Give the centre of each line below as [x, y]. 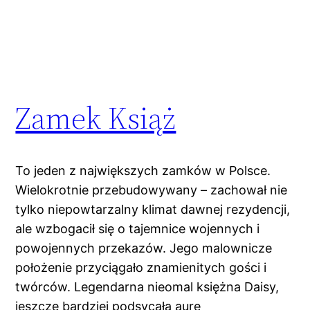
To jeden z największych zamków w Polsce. [143, 170]
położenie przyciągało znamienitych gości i [141, 267]
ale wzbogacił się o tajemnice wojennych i [138, 228]
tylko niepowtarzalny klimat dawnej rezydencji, [153, 209]
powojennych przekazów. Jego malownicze [144, 248]
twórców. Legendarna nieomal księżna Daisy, [147, 286]
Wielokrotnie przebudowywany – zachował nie [152, 190]
